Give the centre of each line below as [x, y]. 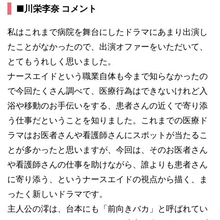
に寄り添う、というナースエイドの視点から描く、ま [108, 179]
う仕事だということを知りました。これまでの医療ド [108, 120]
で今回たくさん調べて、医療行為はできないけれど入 [108, 91]
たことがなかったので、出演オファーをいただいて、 [108, 46]
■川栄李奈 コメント [56, 8]
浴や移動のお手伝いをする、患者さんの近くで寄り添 [108, 105]
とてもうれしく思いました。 [62, 61]
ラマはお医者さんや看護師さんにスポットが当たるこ [108, 135]
